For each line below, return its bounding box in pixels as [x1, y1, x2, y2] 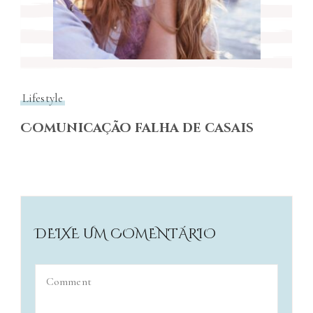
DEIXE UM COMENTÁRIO [35, 224, 216, 244]
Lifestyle [22, 91, 63, 106]
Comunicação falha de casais [20, 119, 254, 138]
